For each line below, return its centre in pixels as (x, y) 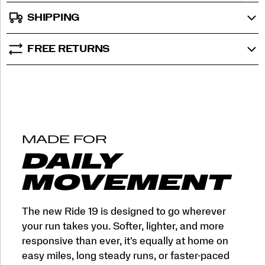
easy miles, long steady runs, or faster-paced (125, 256)
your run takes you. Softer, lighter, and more (123, 226)
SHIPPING (54, 18)
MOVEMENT (125, 183)
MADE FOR (64, 140)
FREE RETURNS (69, 49)
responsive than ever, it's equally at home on (125, 241)
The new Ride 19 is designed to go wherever (124, 211)
